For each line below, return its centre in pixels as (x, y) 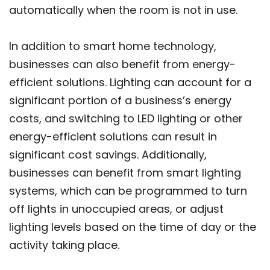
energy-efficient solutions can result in (113, 137)
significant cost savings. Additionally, (108, 155)
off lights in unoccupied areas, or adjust (116, 209)
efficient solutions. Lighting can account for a (130, 83)
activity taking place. (64, 245)
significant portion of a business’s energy (120, 101)
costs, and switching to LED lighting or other (126, 119)
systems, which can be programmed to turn (128, 191)
